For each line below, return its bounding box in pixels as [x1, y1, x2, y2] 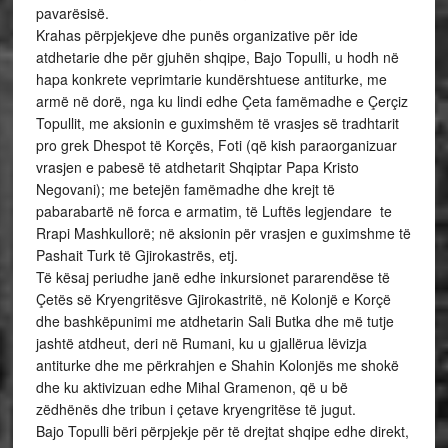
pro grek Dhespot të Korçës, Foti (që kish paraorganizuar [35, 135, 397, 155]
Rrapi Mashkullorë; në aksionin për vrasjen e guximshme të [35, 223, 411, 243]
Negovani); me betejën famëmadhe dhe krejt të [35, 179, 335, 199]
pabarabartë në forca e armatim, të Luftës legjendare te [35, 201, 392, 221]
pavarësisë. [35, 3, 109, 23]
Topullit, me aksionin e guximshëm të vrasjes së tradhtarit [35, 113, 399, 133]
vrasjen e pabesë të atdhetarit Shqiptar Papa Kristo [35, 157, 359, 177]
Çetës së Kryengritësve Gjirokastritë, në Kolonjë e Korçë [35, 289, 391, 309]
